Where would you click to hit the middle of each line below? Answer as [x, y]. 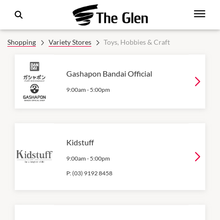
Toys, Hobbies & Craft [137, 42]
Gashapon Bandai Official [109, 73]
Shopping [22, 42]
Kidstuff [80, 142]
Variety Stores [70, 42]
